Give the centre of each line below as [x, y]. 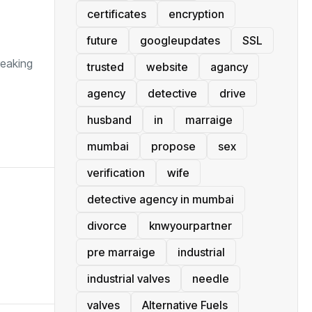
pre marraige [121, 252]
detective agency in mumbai [161, 199]
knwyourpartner [190, 225]
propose [173, 146]
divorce [107, 225]
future [102, 40]
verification [116, 172]
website [167, 67]
